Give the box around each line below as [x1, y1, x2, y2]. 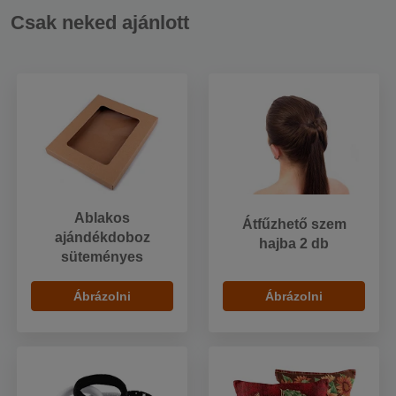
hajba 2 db [259, 235, 329, 251]
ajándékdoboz [54, 229, 150, 245]
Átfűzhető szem [241, 216, 346, 232]
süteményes [61, 248, 143, 264]
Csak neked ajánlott [11, 11, 189, 34]
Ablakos [74, 209, 130, 225]
